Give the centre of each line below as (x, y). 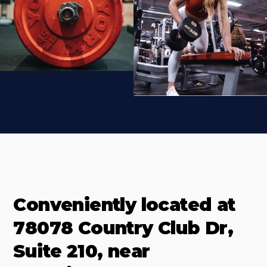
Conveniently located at (124, 205)
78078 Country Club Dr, (123, 228)
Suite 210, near (82, 251)
